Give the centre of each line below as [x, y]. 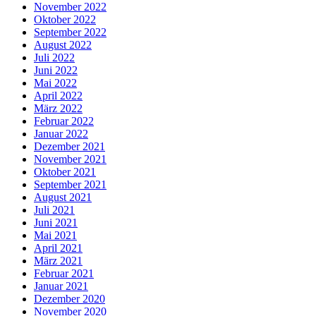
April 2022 [58, 96]
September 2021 [70, 185]
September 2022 [70, 32]
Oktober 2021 [65, 172]
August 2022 [63, 45]
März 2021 [58, 261]
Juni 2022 [56, 71]
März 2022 [58, 109]
